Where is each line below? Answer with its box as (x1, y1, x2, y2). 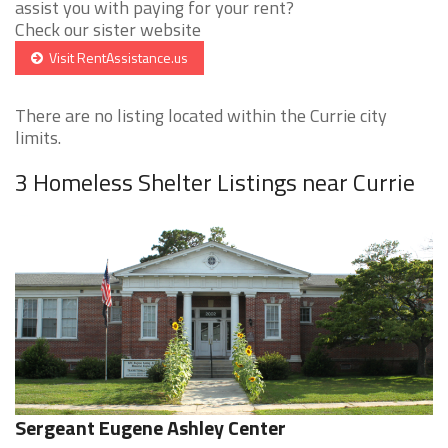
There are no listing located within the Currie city (15, 102, 387, 130)
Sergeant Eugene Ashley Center (15, 412, 286, 444)
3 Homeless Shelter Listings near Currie (15, 164, 415, 201)
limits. (15, 124, 61, 152)
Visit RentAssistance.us (43, 47, 188, 69)
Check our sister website (15, 16, 201, 44)
